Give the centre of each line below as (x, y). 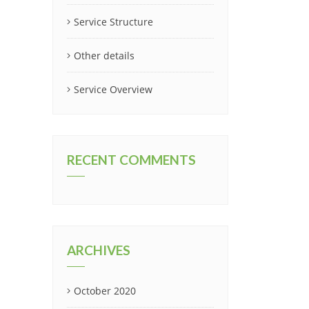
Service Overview (113, 89)
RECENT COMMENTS (131, 160)
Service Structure (113, 22)
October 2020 (105, 291)
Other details (104, 56)
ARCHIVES (99, 250)
